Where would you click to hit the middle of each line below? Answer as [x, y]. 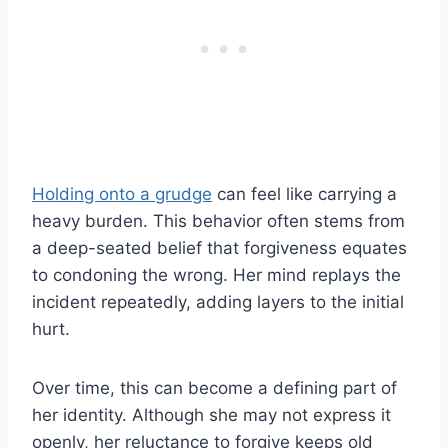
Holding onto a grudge [122, 194]
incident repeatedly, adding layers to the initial [218, 302]
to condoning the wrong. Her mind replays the [216, 275]
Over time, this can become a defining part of [214, 388]
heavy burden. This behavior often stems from [218, 221]
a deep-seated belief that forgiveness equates [219, 248]
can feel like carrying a [304, 194]
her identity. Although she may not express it [211, 415]
